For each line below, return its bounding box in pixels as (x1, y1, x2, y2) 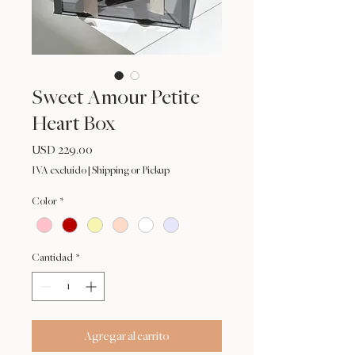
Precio (92, 143, 124, 156)
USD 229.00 (32, 143, 93, 157)
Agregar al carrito (84, 330, 170, 343)
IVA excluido (32, 165, 86, 177)
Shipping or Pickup (92, 165, 170, 177)
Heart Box (32, 113, 115, 136)
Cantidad (32, 252, 73, 264)
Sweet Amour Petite (32, 86, 200, 109)
